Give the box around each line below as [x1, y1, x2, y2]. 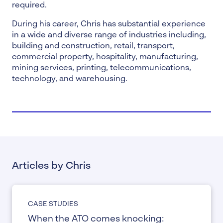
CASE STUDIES [28, 201, 78, 208]
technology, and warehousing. [12, 75, 127, 83]
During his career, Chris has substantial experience [12, 20, 206, 28]
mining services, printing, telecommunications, [12, 64, 191, 72]
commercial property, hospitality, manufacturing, [12, 53, 198, 61]
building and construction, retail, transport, [12, 42, 175, 50]
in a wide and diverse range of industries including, [12, 31, 206, 39]
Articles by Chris [12, 161, 91, 171]
